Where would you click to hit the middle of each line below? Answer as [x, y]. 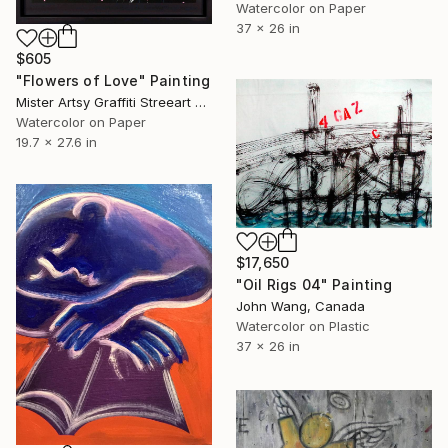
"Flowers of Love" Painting [113, 81]
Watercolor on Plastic [303, 325]
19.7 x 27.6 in [56, 142]
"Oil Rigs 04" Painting [314, 284]
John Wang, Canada [300, 305]
